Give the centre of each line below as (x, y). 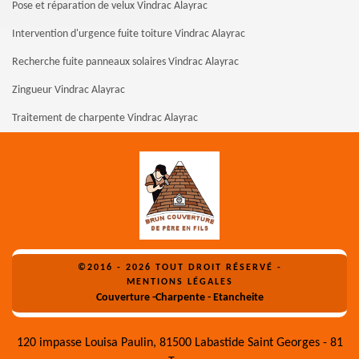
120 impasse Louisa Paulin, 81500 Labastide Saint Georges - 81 (179, 343)
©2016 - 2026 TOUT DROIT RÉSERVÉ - (179, 268)
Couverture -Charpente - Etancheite (179, 298)
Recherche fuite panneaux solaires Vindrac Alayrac (125, 63)
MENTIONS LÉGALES (179, 282)
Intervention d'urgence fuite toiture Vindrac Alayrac (129, 34)
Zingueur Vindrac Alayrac (69, 91)
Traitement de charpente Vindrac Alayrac (105, 119)
